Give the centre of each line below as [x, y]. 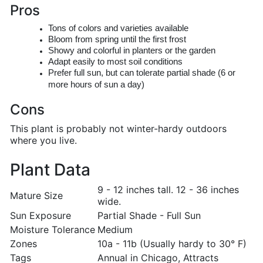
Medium [115, 230]
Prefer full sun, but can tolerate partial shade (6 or [142, 73]
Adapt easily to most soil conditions [115, 62]
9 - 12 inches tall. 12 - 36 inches [168, 190]
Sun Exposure [41, 215]
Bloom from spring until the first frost [117, 39]
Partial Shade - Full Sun [149, 215]
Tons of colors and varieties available [118, 28]
